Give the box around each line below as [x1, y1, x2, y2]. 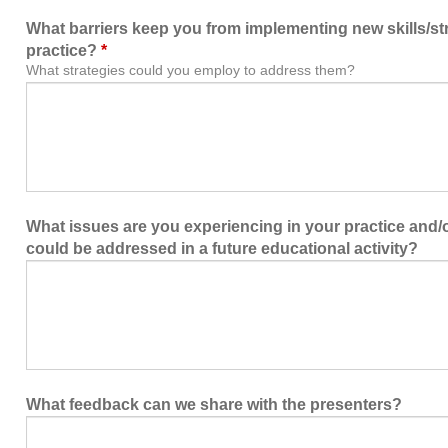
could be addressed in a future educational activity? [26, 240, 418, 257]
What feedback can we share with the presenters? [26, 396, 402, 413]
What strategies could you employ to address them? [26, 63, 355, 78]
